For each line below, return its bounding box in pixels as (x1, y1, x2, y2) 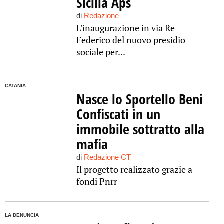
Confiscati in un (76, 104, 160, 123)
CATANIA (5, 83, 26, 88)
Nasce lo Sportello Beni (76, 89, 203, 108)
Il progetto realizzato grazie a (76, 163, 192, 175)
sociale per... (76, 46, 125, 58)
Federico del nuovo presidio (76, 34, 185, 46)
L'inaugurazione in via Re (76, 22, 175, 34)
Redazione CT (83, 153, 131, 161)
